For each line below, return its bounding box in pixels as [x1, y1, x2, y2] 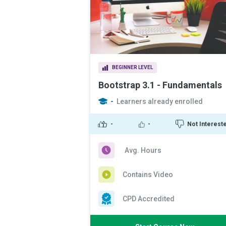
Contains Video [123, 171, 173, 179]
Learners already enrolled [117, 97, 203, 105]
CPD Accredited [123, 195, 175, 203]
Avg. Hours [125, 146, 161, 154]
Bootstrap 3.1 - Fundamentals [98, 80, 222, 90]
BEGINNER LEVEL [112, 65, 153, 70]
